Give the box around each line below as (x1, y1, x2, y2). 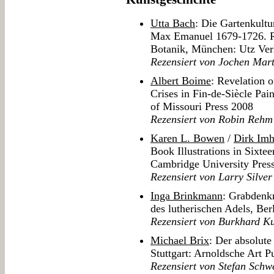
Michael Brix (150, 234, 209, 247)
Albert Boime (150, 75, 211, 87)
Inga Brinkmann (150, 190, 223, 202)
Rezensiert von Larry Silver (150, 171, 272, 183)
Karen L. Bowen (150, 132, 224, 145)
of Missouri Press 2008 (150, 100, 253, 113)
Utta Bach (150, 17, 195, 30)
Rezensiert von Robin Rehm (150, 113, 273, 126)
